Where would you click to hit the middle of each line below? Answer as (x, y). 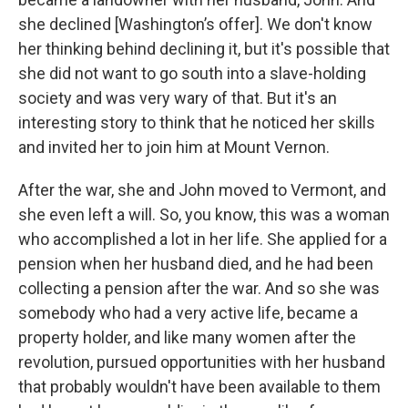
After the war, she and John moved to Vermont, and (202, 190)
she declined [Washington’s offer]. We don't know (195, 25)
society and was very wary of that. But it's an (178, 98)
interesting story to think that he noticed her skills (197, 123)
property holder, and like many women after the (187, 338)
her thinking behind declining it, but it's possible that (204, 49)
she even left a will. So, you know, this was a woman (204, 215)
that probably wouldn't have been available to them (199, 387)
